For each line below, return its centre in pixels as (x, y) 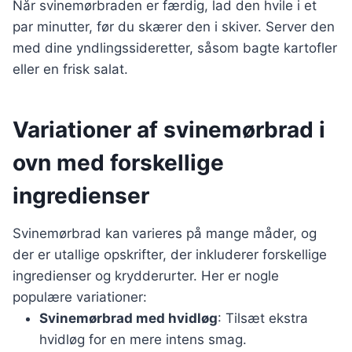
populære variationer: (80, 297)
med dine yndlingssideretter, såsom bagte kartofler (175, 48)
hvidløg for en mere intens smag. (143, 340)
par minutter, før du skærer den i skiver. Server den (174, 27)
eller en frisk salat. (70, 70)
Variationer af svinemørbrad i (169, 130)
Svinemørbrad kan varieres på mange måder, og (165, 234)
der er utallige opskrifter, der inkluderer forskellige (170, 255)
